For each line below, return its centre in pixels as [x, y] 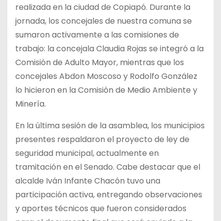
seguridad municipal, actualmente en [87, 153]
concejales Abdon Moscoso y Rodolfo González [106, 76]
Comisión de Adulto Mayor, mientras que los [100, 62]
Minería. [31, 104]
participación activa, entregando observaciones [109, 194]
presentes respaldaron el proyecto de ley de [102, 139]
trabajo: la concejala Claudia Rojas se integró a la [110, 48]
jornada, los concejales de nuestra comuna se [104, 21]
